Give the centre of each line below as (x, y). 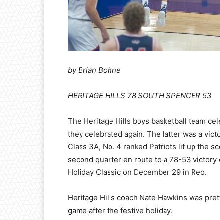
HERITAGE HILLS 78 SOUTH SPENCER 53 (140, 96)
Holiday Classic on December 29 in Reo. (137, 172)
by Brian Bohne (94, 70)
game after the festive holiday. (120, 211)
